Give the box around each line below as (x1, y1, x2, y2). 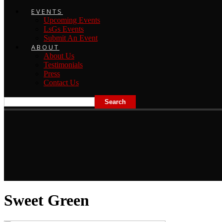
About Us (44, 51, 74, 60)
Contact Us (44, 78, 79, 87)
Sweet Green (4, 191, 89, 210)
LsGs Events (44, 24, 84, 33)
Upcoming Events (44, 15, 100, 24)
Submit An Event (44, 33, 98, 42)
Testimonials (44, 60, 83, 69)
